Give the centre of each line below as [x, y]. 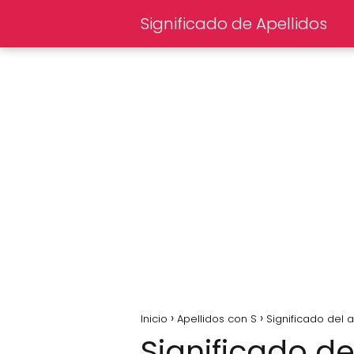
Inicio [154, 319]
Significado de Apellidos [234, 24]
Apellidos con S [217, 319]
